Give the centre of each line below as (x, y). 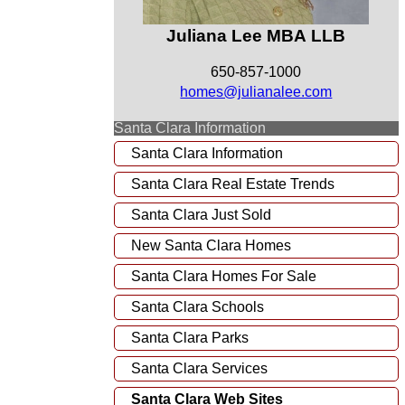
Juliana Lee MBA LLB (256, 35)
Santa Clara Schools (197, 306)
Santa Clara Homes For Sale (223, 276)
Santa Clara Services (199, 368)
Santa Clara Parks (189, 337)
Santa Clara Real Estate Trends (232, 184)
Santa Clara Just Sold (201, 214)
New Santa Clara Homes (211, 245)
